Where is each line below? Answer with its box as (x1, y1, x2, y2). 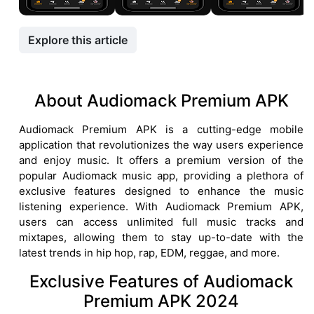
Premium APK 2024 (83, 290, 239, 311)
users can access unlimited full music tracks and (19, 214, 303, 228)
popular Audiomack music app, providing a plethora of (19, 168, 303, 182)
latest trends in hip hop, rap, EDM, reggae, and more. (19, 245, 280, 259)
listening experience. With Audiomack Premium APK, (19, 199, 303, 213)
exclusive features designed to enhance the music (19, 184, 303, 198)
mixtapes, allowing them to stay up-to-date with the (19, 230, 303, 244)
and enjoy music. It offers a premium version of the (19, 153, 303, 167)
